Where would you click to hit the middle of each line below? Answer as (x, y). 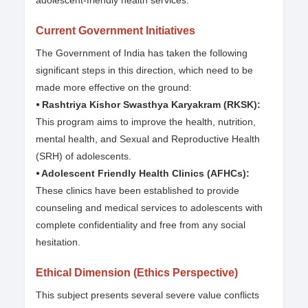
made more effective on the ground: (114, 88)
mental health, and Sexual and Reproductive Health (148, 139)
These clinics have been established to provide (137, 191)
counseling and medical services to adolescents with (149, 208)
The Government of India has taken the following (142, 53)
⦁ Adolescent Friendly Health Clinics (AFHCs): (143, 174)
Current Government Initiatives (115, 31)
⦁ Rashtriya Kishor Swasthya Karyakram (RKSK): (148, 105)
